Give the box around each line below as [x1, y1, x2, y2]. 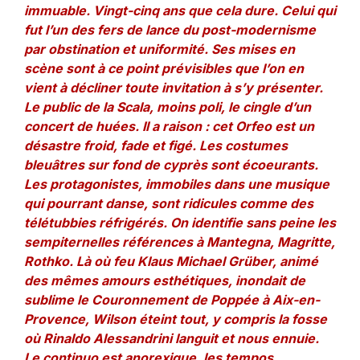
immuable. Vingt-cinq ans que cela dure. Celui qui [24, 2, 336, 18]
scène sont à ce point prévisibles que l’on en [24, 60, 304, 76]
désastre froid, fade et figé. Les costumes [24, 137, 288, 153]
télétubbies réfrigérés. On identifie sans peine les [24, 215, 336, 231]
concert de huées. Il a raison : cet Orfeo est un [24, 118, 314, 134]
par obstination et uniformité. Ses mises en [24, 41, 295, 57]
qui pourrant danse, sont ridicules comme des [24, 195, 313, 211]
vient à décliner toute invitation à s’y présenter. [24, 80, 323, 96]
